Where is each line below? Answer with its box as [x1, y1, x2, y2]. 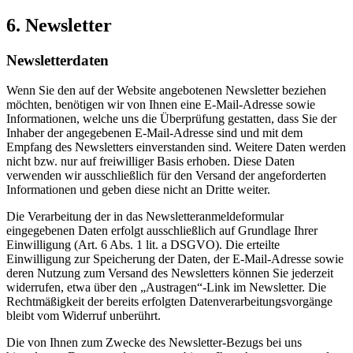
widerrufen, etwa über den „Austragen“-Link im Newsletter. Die [6, 281, 326, 295]
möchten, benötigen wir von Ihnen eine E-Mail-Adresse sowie [6, 98, 315, 112]
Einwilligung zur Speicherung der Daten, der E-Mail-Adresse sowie [6, 252, 344, 266]
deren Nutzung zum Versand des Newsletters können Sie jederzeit [6, 266, 333, 281]
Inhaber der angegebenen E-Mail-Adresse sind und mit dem [6, 126, 303, 140]
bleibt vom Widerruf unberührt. [6, 309, 161, 323]
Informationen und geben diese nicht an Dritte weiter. [6, 183, 270, 197]
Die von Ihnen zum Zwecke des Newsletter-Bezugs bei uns [6, 336, 302, 350]
